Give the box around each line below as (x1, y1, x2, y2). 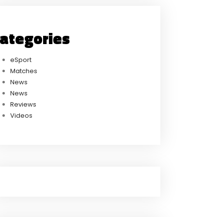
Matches (10, 66, 37, 76)
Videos (10, 110, 32, 120)
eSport (10, 55, 31, 64)
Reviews (10, 99, 36, 109)
